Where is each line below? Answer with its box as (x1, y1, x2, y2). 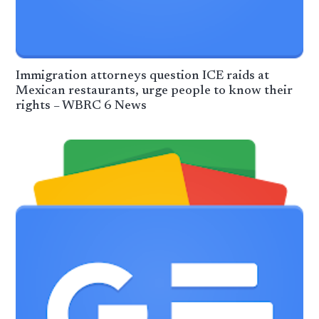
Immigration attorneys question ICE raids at (16, 69, 270, 83)
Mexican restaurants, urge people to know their (16, 84, 293, 98)
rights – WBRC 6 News (16, 99, 147, 113)
